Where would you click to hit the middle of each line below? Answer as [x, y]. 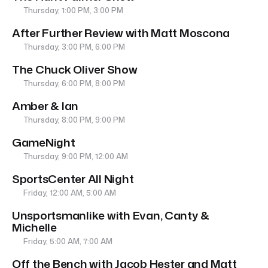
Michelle [34, 227]
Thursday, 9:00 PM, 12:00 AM [75, 156]
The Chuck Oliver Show [75, 69]
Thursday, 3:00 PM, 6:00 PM [74, 47]
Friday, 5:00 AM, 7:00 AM [67, 241]
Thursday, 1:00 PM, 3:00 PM [73, 10]
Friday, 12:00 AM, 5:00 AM [69, 193]
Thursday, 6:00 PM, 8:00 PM [74, 83]
